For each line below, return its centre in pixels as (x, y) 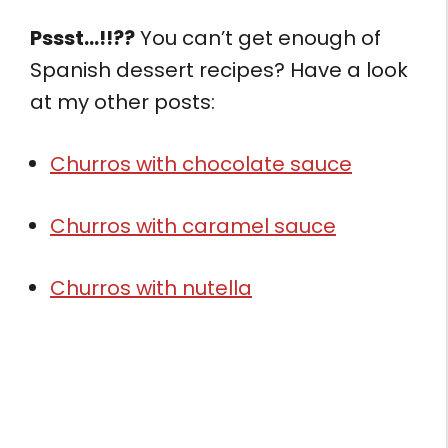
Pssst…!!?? (82, 37)
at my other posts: (125, 101)
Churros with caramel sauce (193, 225)
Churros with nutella (151, 287)
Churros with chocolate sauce (201, 163)
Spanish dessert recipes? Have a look (219, 69)
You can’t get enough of (258, 37)
